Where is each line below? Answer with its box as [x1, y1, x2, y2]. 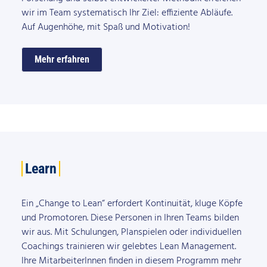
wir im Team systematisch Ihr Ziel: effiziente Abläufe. [21, 5, 232, 21]
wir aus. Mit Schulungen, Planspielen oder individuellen [21, 225, 241, 241]
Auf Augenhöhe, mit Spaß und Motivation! [21, 19, 190, 35]
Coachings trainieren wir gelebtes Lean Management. [21, 239, 236, 255]
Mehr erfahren [34, 53, 89, 65]
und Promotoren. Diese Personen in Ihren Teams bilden [21, 210, 239, 226]
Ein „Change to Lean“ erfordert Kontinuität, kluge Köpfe [21, 196, 243, 212]
